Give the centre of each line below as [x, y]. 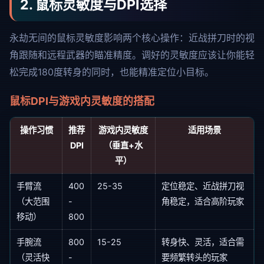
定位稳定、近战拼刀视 [203, 186]
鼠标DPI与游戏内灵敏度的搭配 [82, 101]
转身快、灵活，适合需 [203, 242]
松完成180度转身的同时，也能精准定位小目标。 [112, 72]
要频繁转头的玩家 [194, 257]
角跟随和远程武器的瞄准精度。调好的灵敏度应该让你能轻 [132, 55]
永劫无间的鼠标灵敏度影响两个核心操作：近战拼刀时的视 [132, 38]
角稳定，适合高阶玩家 [203, 201]
